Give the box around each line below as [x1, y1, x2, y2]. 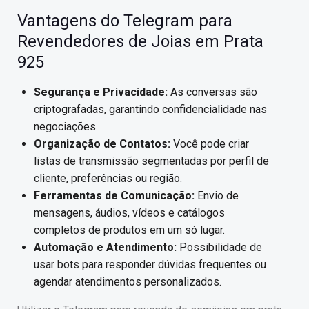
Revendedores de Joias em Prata [17, 32, 263, 51]
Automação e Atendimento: [34, 241, 177, 254]
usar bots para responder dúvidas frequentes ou [34, 258, 266, 271]
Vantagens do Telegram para [17, 11, 232, 30]
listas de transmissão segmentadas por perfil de [34, 154, 269, 168]
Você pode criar [170, 137, 249, 150]
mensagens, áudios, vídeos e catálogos [34, 206, 225, 219]
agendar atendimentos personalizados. [34, 275, 221, 288]
